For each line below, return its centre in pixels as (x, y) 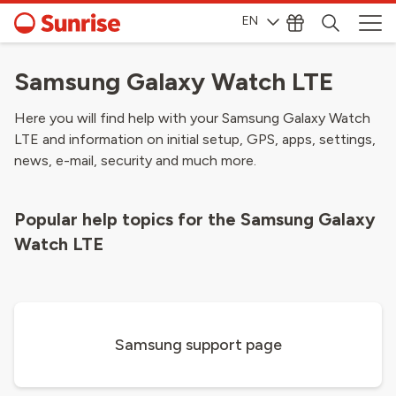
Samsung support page (198, 345)
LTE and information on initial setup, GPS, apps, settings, (195, 139)
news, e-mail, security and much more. (135, 160)
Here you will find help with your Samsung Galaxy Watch (192, 118)
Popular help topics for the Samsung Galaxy (195, 219)
